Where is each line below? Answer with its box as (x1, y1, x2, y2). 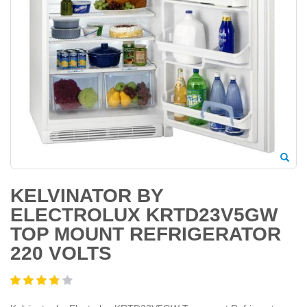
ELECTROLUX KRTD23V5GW (10, 204, 278, 225)
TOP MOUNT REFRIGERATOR (10, 223, 281, 245)
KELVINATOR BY (10, 184, 163, 206)
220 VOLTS (10, 242, 112, 264)
